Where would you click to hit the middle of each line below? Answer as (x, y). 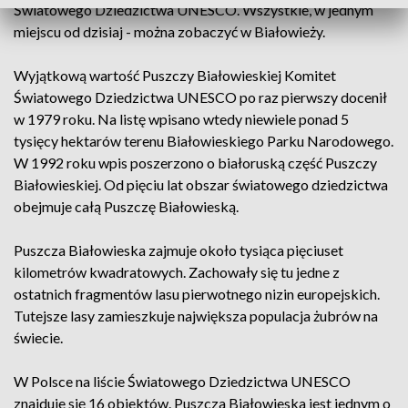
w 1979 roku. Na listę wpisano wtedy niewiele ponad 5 (181, 119)
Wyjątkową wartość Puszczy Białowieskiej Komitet (175, 75)
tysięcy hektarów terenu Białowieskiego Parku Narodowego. (204, 141)
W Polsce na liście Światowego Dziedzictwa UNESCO (182, 381)
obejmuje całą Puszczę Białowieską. (126, 206)
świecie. (38, 337)
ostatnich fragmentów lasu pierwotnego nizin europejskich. (197, 294)
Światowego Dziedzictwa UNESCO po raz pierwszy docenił (200, 97)
